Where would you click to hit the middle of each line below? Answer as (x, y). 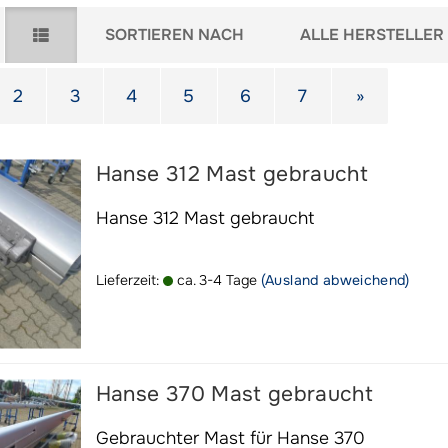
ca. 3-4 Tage (214, 280)
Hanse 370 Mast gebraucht (234, 394)
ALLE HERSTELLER (371, 34)
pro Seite (316, 27)
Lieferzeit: (129, 280)
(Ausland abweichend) (335, 280)
